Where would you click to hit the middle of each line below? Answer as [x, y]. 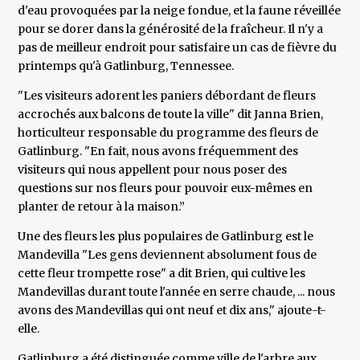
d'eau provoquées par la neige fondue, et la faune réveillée [180, 11]
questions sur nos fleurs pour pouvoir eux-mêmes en [166, 188]
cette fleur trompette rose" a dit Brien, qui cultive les [162, 274]
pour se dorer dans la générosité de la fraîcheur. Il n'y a [171, 29]
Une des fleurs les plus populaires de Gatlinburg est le [166, 237]
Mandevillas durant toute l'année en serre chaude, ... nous [177, 292]
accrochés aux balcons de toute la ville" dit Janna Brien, [171, 115]
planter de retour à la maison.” [102, 207]
